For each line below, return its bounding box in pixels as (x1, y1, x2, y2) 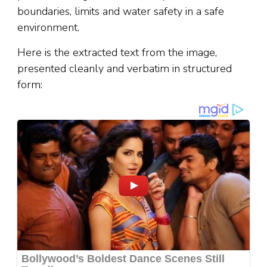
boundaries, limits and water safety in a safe (17, 4, 224, 18)
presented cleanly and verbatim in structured (17, 61, 232, 76)
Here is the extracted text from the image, (17, 45, 217, 60)
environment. (17, 20, 79, 35)
